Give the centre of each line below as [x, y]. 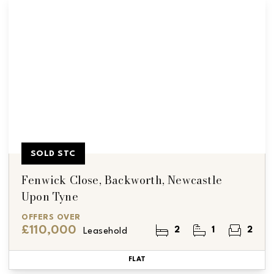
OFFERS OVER [51, 217]
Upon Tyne [50, 196]
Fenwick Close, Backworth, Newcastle [122, 180]
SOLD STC [53, 153]
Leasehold [105, 231]
